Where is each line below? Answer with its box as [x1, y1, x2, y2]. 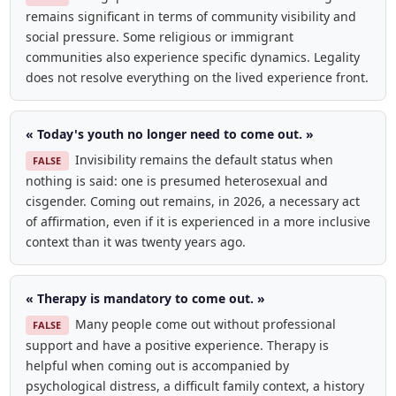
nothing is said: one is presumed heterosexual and [25, 172, 328, 190]
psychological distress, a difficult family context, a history [25, 377, 364, 394]
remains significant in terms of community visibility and [25, 8, 356, 26]
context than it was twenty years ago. [25, 233, 246, 251]
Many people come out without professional [74, 315, 336, 332]
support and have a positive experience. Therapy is [25, 336, 329, 354]
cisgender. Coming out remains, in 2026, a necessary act [25, 193, 360, 210]
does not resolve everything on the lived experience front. [25, 69, 369, 87]
